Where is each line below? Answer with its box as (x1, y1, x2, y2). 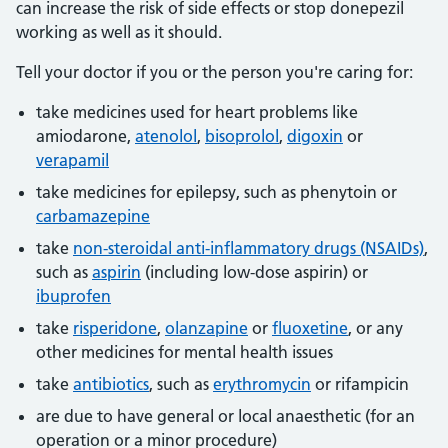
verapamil (36, 150, 109, 170)
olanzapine (165, 318, 248, 338)
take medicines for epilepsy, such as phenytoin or (36, 182, 397, 202)
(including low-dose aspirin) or (141, 262, 368, 282)
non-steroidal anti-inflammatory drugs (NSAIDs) (73, 238, 424, 258)
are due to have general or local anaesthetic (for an (36, 406, 415, 426)
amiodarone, (36, 126, 135, 146)
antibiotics (73, 374, 149, 394)
